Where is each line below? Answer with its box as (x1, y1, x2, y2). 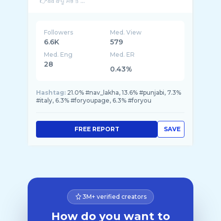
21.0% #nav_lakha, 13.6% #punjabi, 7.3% (67, 89, 181, 96)
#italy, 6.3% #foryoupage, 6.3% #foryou (36, 97, 151, 104)
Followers (44, 29, 73, 36)
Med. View (110, 29, 142, 36)
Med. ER (110, 51, 135, 58)
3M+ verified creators (82, 193, 147, 200)
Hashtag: (36, 89, 66, 96)
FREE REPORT (74, 125, 119, 133)
